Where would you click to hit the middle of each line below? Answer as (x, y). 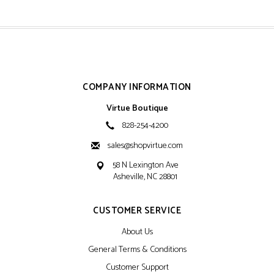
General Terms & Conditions (137, 250)
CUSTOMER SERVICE (137, 211)
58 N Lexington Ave (145, 166)
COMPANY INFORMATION (137, 87)
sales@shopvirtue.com (145, 146)
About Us (137, 232)
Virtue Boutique (137, 109)
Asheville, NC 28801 (145, 177)
